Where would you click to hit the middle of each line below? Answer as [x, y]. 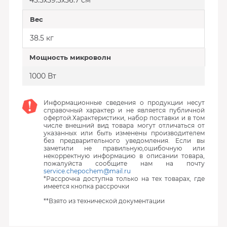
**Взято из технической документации [104, 201]
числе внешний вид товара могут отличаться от [124, 125]
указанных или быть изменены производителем [124, 133]
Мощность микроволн [70, 57]
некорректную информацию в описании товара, [124, 156]
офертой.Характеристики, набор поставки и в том [124, 118]
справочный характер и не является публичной [124, 110]
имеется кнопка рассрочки [86, 186]
